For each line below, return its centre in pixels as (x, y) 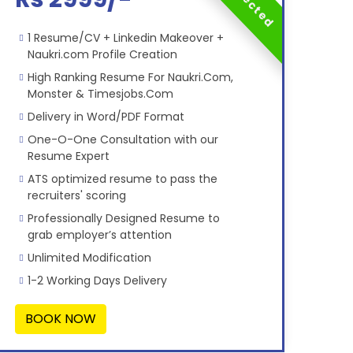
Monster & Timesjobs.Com (100, 94)
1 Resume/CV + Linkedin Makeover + (125, 38)
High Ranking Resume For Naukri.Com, (130, 78)
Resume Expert (68, 156)
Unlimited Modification (89, 258)
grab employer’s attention (99, 235)
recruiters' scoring (76, 196)
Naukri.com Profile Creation (102, 55)
